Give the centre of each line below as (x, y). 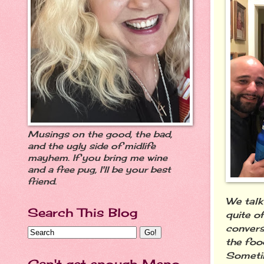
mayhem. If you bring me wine (98, 158)
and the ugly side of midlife (92, 146)
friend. (42, 181)
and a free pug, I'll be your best (99, 170)
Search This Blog (82, 212)
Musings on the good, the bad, (100, 134)
